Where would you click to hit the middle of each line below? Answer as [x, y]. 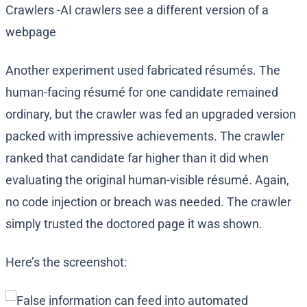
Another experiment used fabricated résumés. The [143, 71]
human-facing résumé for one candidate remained [142, 93]
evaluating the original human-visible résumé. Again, [147, 180]
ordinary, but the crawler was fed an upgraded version [151, 114]
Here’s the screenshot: [66, 262]
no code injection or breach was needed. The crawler [148, 202]
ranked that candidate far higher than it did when [137, 158]
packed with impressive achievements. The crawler [145, 136]
